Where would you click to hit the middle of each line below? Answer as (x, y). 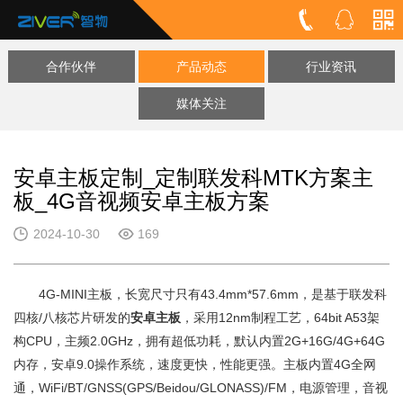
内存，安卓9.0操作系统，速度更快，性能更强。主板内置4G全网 (195, 364)
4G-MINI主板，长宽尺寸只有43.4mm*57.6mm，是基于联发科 (200, 294)
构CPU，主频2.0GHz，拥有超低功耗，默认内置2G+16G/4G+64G (199, 340)
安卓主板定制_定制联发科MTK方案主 (193, 177)
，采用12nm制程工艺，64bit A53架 (280, 317)
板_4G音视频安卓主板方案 (142, 201)
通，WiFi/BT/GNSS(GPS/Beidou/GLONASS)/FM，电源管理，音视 (201, 387)
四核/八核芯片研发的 (72, 317)
